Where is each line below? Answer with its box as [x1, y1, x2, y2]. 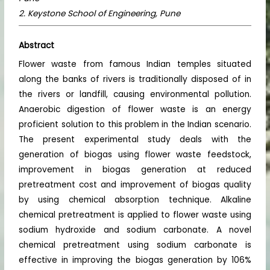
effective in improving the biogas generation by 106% [19, 254, 251, 266]
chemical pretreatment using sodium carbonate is [19, 239, 251, 251]
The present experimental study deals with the [19, 134, 251, 146]
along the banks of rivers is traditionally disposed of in [19, 74, 251, 86]
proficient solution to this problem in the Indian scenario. [19, 119, 251, 131]
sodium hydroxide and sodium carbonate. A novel [19, 224, 251, 236]
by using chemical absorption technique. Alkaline [19, 194, 251, 206]
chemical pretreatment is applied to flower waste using [19, 209, 251, 221]
